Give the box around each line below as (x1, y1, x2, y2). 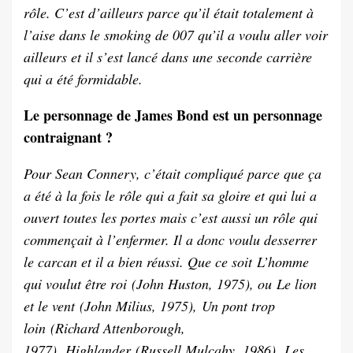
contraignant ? (24, 127, 113, 148)
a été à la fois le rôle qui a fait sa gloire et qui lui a (24, 186, 317, 206)
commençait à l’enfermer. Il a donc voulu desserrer (24, 230, 317, 250)
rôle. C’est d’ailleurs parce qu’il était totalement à (24, 3, 314, 23)
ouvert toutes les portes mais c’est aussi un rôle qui (24, 208, 318, 228)
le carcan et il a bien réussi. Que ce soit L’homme (24, 252, 309, 272)
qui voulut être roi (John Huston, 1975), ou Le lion (24, 274, 317, 294)
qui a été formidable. (24, 69, 143, 89)
